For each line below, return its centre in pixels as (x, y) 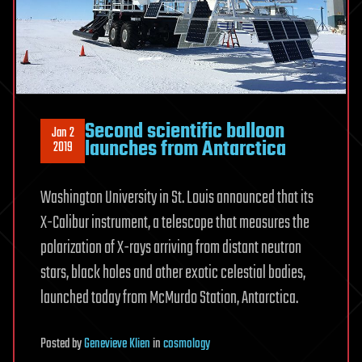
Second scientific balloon (185, 132)
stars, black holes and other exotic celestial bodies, (173, 273)
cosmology (187, 344)
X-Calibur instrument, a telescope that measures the (175, 223)
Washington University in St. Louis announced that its (177, 198)
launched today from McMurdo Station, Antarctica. (169, 298)
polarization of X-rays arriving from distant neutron (171, 248)
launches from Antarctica (185, 150)
